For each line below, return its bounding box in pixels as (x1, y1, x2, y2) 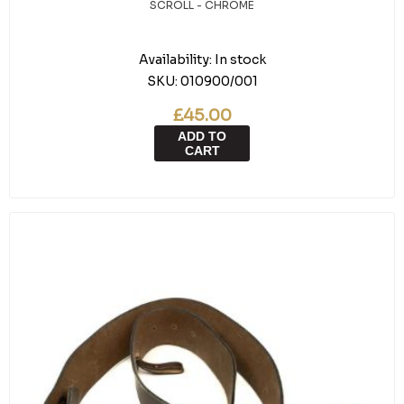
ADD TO (178, 129, 226, 143)
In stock (214, 51, 266, 68)
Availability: (138, 51, 212, 68)
